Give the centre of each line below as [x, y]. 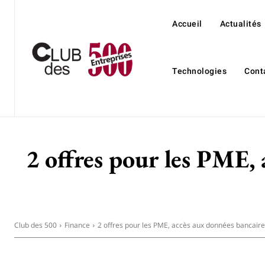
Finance [77, 225]
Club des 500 [35, 225]
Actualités [240, 24]
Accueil [187, 24]
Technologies [200, 71]
